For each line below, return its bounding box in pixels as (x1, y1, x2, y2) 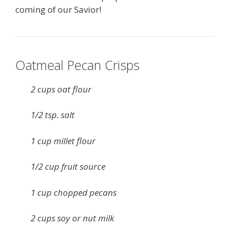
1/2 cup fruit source (31, 161, 105, 173)
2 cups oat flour (31, 83, 91, 95)
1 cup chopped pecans (31, 186, 117, 198)
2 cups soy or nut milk (31, 212, 114, 224)
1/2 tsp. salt (31, 109, 75, 121)
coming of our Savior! (15, 3, 101, 15)
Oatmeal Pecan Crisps (15, 56, 140, 74)
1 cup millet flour (31, 134, 96, 147)
